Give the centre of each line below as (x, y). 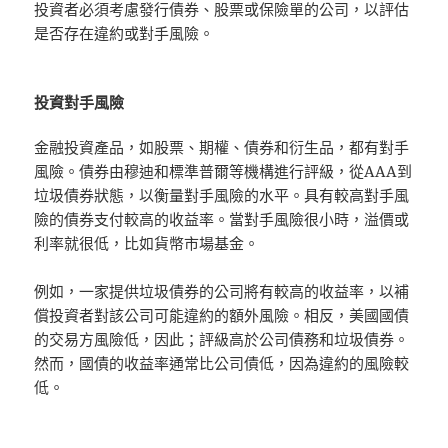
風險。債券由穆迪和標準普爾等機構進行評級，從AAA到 (223, 170)
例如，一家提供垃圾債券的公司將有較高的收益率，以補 (222, 290)
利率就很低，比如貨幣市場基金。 (147, 242)
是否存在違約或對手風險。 (124, 32)
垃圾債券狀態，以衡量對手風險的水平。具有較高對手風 (222, 194)
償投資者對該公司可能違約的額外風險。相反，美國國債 (222, 314)
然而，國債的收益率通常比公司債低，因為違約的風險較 (222, 362)
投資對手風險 (79, 101)
